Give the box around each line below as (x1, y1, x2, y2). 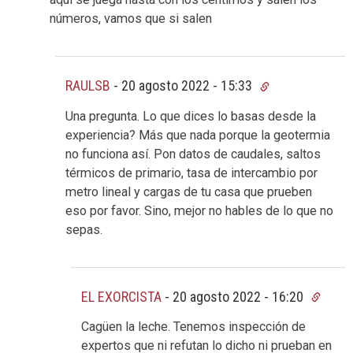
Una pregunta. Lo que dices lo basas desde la (65, 108, 316, 124)
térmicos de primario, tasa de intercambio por (65, 165, 318, 180)
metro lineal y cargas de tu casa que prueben (65, 184, 312, 199)
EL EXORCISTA (81, 288, 162, 305)
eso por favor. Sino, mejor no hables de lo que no (65, 203, 333, 218)
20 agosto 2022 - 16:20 (173, 288, 307, 305)
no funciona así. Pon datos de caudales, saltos (65, 146, 321, 162)
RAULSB (65, 77, 110, 95)
